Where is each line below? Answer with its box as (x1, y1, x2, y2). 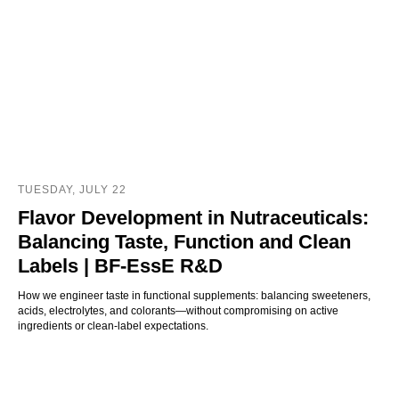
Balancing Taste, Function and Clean (18, 230, 351, 253)
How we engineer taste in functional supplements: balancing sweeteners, (18, 289, 370, 302)
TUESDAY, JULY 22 (18, 183, 126, 196)
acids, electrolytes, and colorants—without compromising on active (18, 304, 338, 317)
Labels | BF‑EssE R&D (18, 254, 223, 277)
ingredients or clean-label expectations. (18, 319, 208, 332)
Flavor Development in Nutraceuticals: (18, 206, 369, 229)
